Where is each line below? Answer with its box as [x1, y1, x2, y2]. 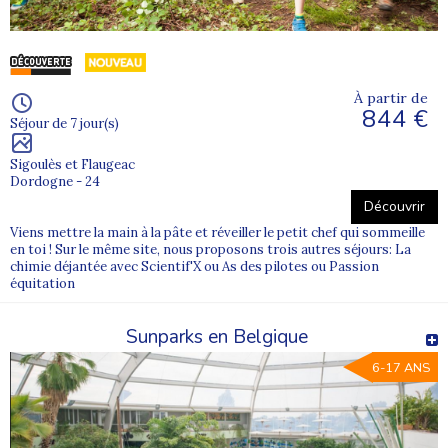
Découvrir [364, 196, 425, 216]
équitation [10, 274, 75, 292]
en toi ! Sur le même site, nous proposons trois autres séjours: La [10, 240, 411, 258]
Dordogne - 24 [10, 172, 100, 190]
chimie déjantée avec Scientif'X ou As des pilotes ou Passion [10, 257, 379, 275]
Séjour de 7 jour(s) [10, 114, 119, 132]
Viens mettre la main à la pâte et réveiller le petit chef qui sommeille [10, 223, 425, 241]
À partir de [354, 88, 428, 107]
